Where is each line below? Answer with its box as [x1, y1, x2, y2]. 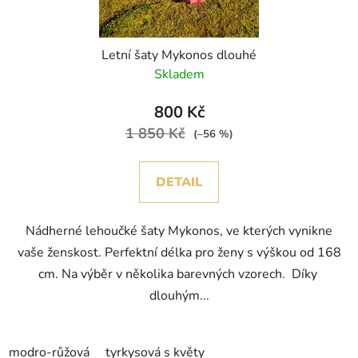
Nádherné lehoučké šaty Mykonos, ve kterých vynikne [26, 222, 332, 241]
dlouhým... [149, 287, 209, 305]
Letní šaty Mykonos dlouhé [101, 46, 257, 65]
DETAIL [156, 173, 202, 192]
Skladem [153, 66, 205, 84]
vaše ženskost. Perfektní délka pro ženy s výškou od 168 [17, 244, 341, 262]
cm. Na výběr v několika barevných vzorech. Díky [38, 265, 320, 284]
